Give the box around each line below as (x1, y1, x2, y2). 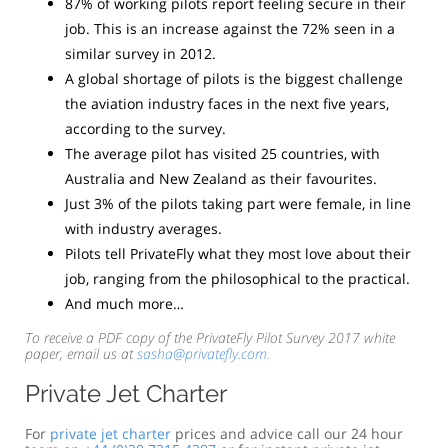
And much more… (65, 294, 184, 313)
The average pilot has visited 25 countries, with (65, 144, 380, 163)
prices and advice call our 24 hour (171, 424, 403, 443)
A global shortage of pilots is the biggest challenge (65, 69, 403, 88)
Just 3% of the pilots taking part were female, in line (65, 194, 411, 213)
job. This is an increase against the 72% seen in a (65, 19, 395, 38)
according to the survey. (65, 119, 226, 138)
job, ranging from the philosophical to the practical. (65, 269, 410, 288)
